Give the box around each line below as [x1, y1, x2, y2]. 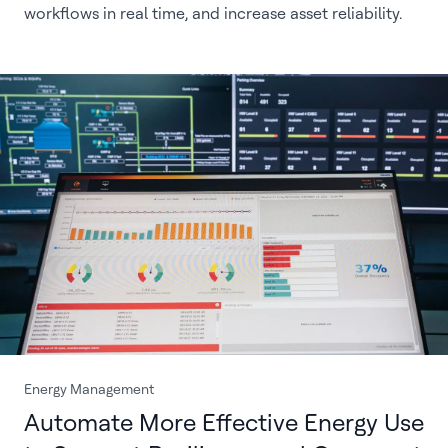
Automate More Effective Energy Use [24, 408, 424, 437]
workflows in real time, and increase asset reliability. [24, 4, 402, 23]
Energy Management [24, 381, 154, 397]
